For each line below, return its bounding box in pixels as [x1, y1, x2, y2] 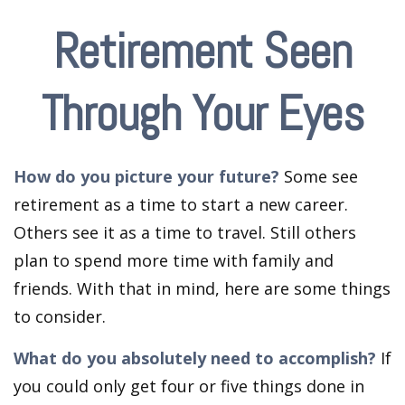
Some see [279, 165, 358, 187]
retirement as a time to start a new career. [14, 193, 348, 215]
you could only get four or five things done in [14, 375, 364, 397]
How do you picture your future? [14, 165, 279, 187]
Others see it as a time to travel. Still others [14, 221, 356, 243]
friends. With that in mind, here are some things [14, 278, 391, 299]
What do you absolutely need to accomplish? [14, 347, 376, 369]
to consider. [14, 306, 106, 327]
